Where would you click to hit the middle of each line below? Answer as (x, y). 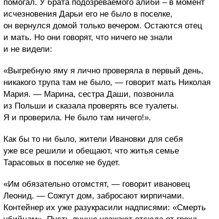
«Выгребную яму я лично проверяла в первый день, (103, 70)
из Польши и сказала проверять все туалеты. (91, 106)
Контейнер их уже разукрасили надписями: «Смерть (105, 207)
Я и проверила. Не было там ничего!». (77, 117)
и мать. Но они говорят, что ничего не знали (88, 37)
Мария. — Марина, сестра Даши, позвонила (88, 94)
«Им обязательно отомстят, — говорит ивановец (97, 184)
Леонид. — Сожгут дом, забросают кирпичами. (94, 196)
